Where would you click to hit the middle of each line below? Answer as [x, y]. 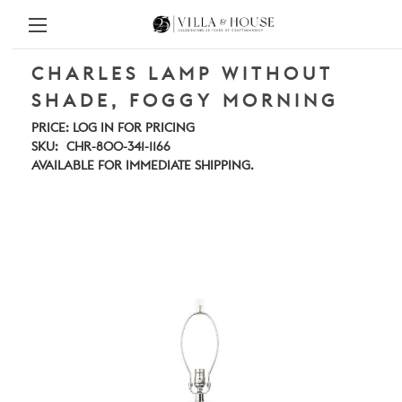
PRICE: [50, 128]
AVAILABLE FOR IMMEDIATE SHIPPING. [143, 166]
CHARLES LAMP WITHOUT [183, 75]
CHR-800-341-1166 [118, 147]
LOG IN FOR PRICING [134, 128]
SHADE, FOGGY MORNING [185, 102]
